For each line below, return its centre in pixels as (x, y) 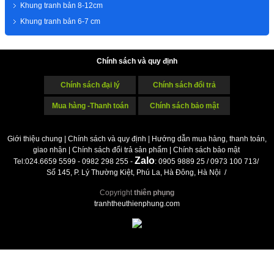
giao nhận (50, 150)
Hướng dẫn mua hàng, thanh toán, (209, 139)
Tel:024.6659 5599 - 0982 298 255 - (74, 162)
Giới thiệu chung (35, 139)
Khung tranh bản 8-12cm (61, 6)
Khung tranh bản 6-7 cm (60, 22)
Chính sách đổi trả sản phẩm (120, 150)
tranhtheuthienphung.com (137, 204)
